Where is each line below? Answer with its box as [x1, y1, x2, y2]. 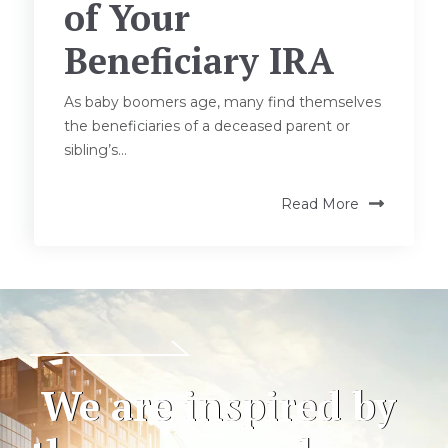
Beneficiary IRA [64, 37, 335, 85]
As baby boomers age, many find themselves [64, 92, 382, 111]
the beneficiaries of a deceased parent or [64, 116, 351, 135]
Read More [280, 194, 359, 213]
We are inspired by [30, 378, 396, 432]
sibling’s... [64, 140, 128, 159]
